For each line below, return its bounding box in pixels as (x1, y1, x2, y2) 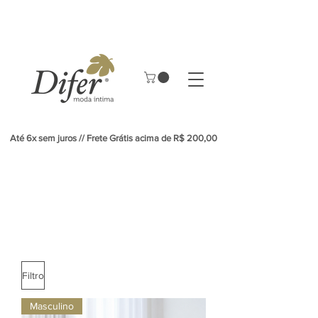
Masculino (30, 300, 74, 312)
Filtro (22, 269, 44, 281)
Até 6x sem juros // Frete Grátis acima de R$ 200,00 (10, 133, 217, 143)
